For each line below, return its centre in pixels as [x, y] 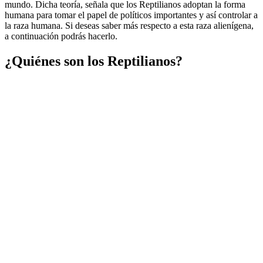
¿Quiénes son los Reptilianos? [94, 61]
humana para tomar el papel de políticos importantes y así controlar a [131, 15]
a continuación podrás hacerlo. [61, 36]
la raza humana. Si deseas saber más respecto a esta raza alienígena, [129, 25]
